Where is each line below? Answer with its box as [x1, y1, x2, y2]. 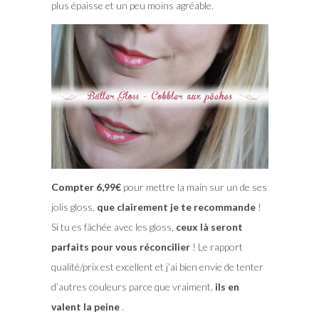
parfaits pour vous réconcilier [51, 240, 190, 253]
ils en [212, 280, 239, 293]
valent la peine [51, 300, 120, 313]
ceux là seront [175, 220, 243, 233]
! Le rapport [189, 240, 243, 253]
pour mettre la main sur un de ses [120, 180, 267, 193]
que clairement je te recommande [96, 200, 256, 213]
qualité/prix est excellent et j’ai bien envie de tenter [51, 260, 263, 273]
